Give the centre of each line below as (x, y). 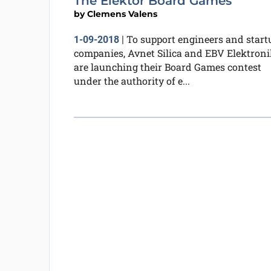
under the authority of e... (132, 80)
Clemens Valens (122, 14)
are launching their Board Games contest (167, 67)
